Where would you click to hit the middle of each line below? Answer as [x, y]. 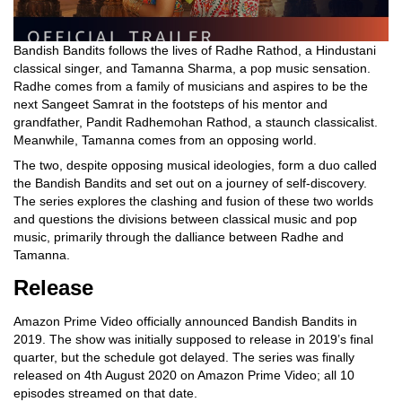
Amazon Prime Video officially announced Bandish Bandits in [185, 321]
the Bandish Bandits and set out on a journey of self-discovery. [190, 183]
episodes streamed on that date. [105, 393]
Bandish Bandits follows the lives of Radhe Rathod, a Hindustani [195, 50]
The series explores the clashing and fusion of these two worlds [193, 201]
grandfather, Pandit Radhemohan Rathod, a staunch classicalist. [196, 122]
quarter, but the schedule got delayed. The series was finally [184, 357]
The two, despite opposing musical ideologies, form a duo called [195, 165]
